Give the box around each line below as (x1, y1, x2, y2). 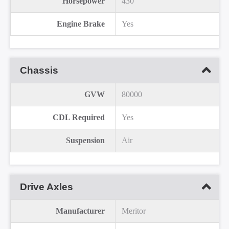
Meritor (122, 207, 146, 216)
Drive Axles (20, 181, 74, 193)
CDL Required (53, 113, 105, 122)
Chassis (20, 65, 59, 76)
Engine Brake (57, 19, 105, 29)
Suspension (66, 136, 105, 145)
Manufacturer (56, 207, 105, 216)
